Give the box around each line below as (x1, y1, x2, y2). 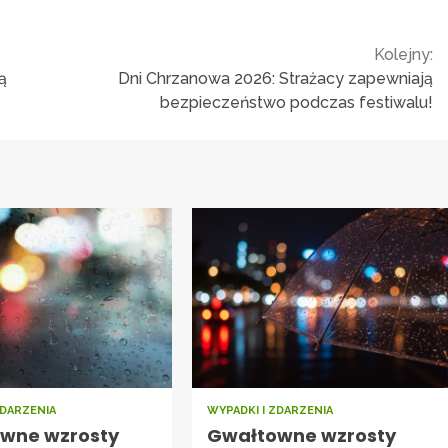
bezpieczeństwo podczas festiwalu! (160, 93, 433, 113)
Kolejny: (374, 45, 433, 65)
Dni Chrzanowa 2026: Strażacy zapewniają (118, 69, 433, 89)
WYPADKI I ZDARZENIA (206, 404, 333, 418)
